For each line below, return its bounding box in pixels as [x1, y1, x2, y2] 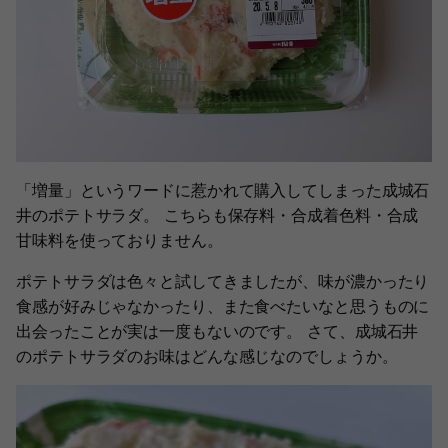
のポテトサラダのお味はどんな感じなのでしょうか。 [16, 346, 398, 367]
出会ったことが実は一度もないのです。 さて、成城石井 [16, 321, 419, 342]
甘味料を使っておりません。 [16, 230, 223, 251]
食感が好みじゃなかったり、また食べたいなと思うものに [16, 296, 430, 317]
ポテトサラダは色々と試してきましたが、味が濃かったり [16, 271, 430, 292]
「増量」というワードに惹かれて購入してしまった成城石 [16, 180, 430, 201]
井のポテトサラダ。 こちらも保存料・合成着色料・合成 [16, 205, 419, 226]
